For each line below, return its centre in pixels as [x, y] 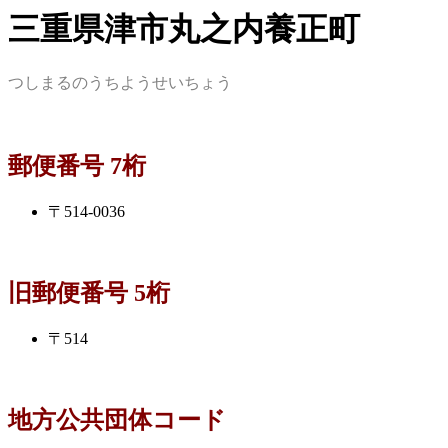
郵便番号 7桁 [77, 166]
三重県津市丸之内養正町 [184, 29]
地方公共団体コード [117, 419]
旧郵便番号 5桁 [89, 293]
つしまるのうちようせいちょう [120, 83]
